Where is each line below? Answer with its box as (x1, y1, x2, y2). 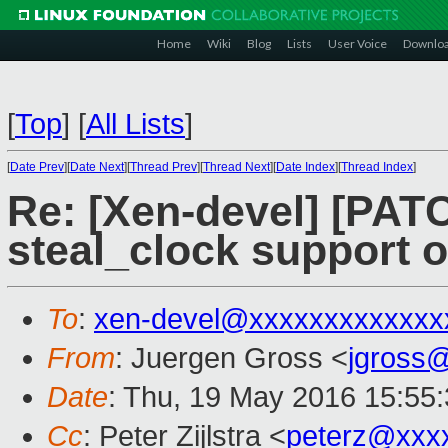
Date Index (276, 160, 335, 174)
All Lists (86, 108, 185, 140)
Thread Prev (130, 160, 197, 174)
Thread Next (203, 160, 270, 174)
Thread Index (341, 160, 413, 174)
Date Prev (10, 160, 64, 174)
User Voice (328, 36, 387, 51)
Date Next (70, 160, 124, 174)
